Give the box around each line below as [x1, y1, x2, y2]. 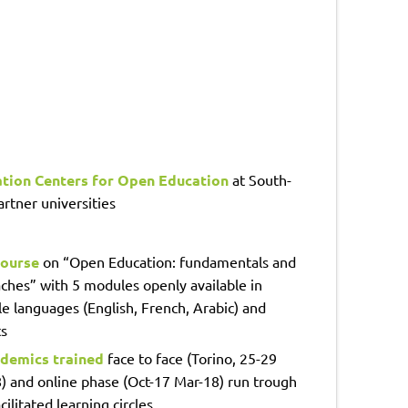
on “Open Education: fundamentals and [38, 251, 296, 270]
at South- [231, 169, 291, 189]
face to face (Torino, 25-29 [103, 348, 277, 367]
